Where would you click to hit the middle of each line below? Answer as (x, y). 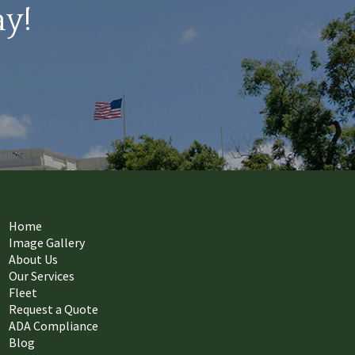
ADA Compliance (53, 326)
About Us (33, 259)
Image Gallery (47, 242)
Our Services (42, 276)
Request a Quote (53, 309)
